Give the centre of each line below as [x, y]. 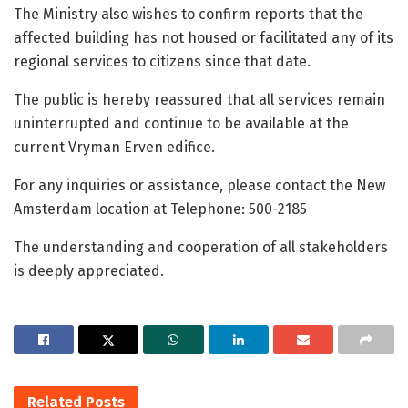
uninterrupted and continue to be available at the [181, 123]
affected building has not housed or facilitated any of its [204, 37]
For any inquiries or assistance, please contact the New [199, 185]
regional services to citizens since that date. [164, 61]
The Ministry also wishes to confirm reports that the [189, 14]
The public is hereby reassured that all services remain [199, 99]
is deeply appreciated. [91, 270]
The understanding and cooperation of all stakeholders [201, 247]
